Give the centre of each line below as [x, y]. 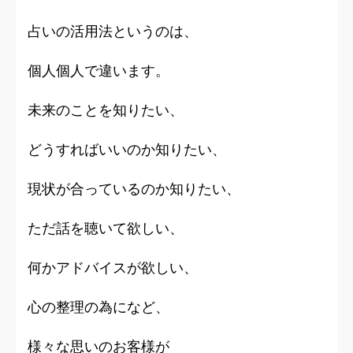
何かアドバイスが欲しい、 [113, 268]
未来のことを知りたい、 [106, 110]
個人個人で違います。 [98, 71]
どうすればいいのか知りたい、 [127, 150]
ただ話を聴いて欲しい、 [106, 229]
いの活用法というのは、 [120, 32]
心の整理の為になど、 [98, 307]
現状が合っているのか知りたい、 [134, 189]
